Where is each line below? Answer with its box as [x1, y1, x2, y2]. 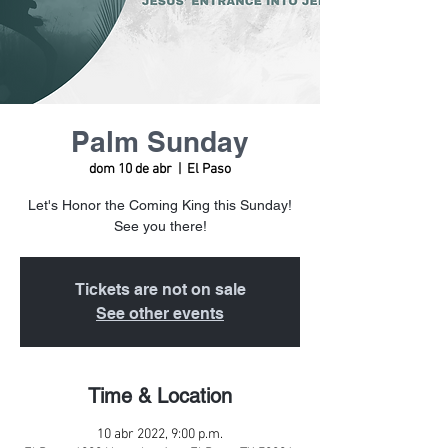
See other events [96, 304, 224, 323]
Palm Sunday [71, 125, 249, 158]
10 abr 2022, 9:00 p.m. [97, 426, 223, 443]
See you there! [113, 218, 207, 234]
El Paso [187, 161, 231, 178]
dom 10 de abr [89, 161, 172, 178]
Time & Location [88, 384, 232, 408]
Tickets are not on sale [74, 280, 246, 299]
